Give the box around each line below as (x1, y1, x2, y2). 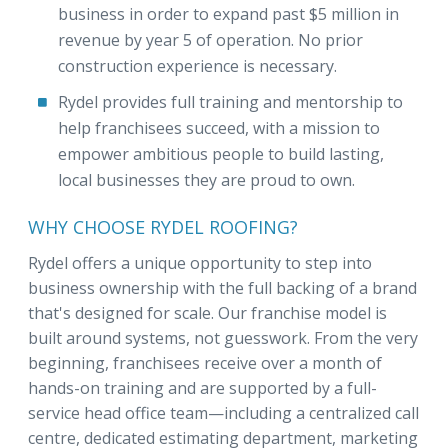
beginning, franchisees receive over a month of (28, 352, 382, 374)
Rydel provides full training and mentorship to (58, 91, 403, 113)
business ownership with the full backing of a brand (28, 277, 417, 299)
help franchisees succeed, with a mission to (58, 117, 380, 139)
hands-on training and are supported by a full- (28, 377, 377, 399)
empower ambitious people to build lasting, (58, 143, 384, 165)
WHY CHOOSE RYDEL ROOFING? (28, 215, 298, 239)
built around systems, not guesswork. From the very (28, 327, 418, 349)
